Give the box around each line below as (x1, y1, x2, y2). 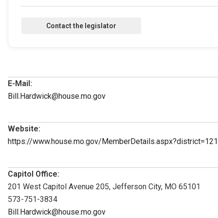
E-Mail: (8, 78, 32, 88)
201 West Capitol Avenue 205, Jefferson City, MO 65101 (8, 182, 200, 191)
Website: (8, 124, 40, 133)
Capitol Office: (8, 169, 59, 179)
